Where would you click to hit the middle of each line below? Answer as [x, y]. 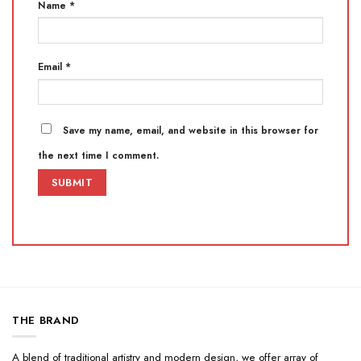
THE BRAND [46, 320]
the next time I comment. [98, 156]
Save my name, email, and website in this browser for [191, 131]
